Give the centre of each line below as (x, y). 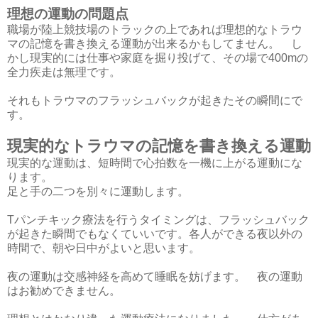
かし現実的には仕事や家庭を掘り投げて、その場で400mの (158, 58)
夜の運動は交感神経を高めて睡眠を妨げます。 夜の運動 (155, 277)
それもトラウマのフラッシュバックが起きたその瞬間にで (155, 101)
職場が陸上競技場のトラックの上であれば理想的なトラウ (155, 30)
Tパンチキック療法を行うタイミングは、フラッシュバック (158, 220)
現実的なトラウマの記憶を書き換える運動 (159, 146)
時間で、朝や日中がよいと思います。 (109, 248)
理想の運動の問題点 (68, 14)
